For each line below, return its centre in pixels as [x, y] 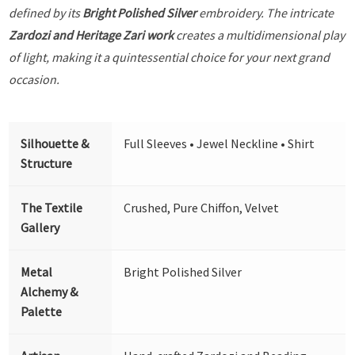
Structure [47, 163]
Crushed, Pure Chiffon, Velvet [202, 207]
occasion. [34, 79]
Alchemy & [50, 291]
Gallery [40, 227]
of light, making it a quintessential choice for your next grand [170, 57]
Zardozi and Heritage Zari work [92, 34]
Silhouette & [55, 143]
